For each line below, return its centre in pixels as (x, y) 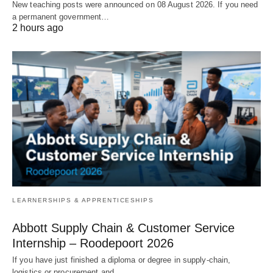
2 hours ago (38, 28)
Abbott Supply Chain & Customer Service (123, 228)
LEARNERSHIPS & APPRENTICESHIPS (83, 200)
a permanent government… (61, 17)
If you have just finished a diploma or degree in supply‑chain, (122, 260)
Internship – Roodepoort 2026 (93, 243)
